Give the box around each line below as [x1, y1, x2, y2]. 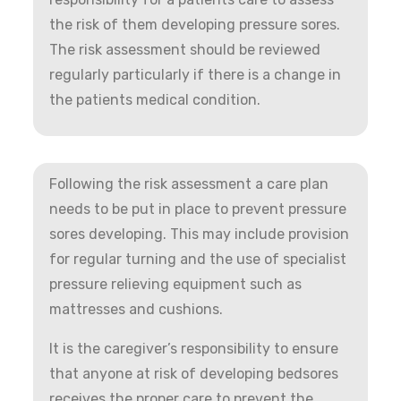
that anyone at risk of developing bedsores [49, 364, 339, 382]
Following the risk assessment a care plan [49, 175, 329, 192]
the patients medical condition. [49, 90, 261, 108]
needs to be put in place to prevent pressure [49, 200, 347, 218]
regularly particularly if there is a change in [49, 65, 342, 83]
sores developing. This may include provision [49, 225, 350, 243]
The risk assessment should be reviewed [49, 40, 321, 58]
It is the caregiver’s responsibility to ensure [49, 339, 339, 357]
